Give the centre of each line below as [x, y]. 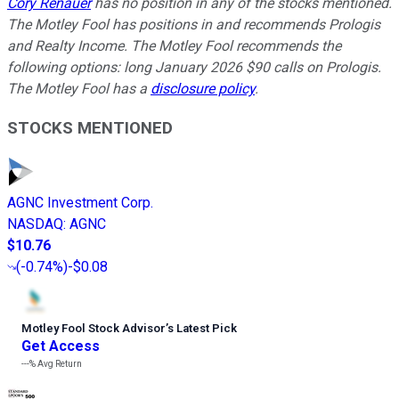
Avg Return [59, 364]
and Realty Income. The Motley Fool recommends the [174, 45]
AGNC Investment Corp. [80, 203]
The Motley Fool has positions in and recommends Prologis [194, 24]
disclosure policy [203, 88]
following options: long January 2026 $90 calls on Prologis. [194, 67]
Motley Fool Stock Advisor [94, 329]
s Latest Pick [202, 329]
